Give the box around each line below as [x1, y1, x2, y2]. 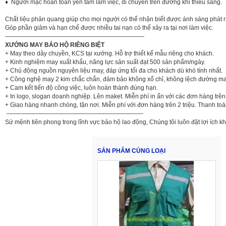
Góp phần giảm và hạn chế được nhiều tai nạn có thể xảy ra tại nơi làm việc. [5, 24, 213, 32]
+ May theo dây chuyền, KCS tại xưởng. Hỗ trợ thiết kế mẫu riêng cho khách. [5, 50, 214, 58]
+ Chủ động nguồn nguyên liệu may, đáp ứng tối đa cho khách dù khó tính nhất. [5, 67, 222, 75]
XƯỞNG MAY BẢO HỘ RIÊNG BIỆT [5, 41, 104, 49]
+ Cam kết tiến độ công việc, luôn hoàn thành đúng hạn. [5, 84, 158, 92]
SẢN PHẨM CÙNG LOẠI [97, 147, 165, 155]
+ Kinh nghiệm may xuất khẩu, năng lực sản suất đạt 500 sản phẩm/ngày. [5, 59, 205, 66]
